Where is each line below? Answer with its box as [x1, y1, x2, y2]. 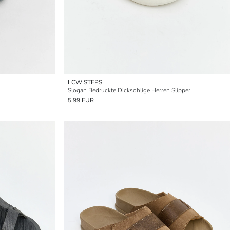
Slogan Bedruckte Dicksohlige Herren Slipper [68, 86, 190, 94]
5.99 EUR [68, 96, 94, 104]
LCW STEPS [68, 78, 102, 86]
